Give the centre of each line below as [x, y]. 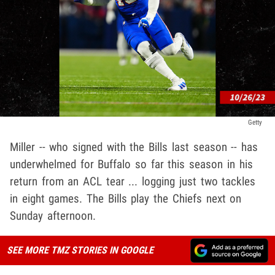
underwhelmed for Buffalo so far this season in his [131, 165]
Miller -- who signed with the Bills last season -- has [134, 147]
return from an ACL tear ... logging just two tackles [133, 182]
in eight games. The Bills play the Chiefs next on [126, 199]
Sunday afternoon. [53, 216]
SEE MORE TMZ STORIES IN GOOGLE [80, 250]
